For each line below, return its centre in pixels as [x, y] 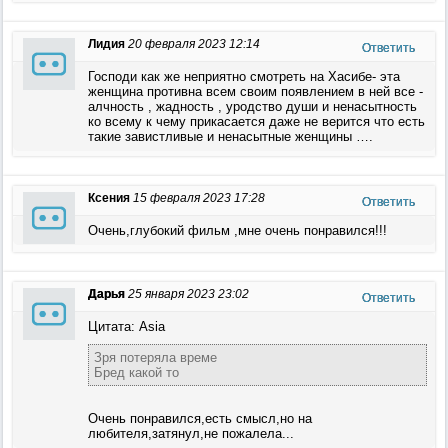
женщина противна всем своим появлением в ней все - [255, 91]
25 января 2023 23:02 [188, 294]
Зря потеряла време [155, 357]
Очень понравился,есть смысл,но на [200, 418]
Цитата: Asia [126, 326]
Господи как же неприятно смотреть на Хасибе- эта [244, 76]
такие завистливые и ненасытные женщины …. [230, 136]
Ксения [109, 198]
